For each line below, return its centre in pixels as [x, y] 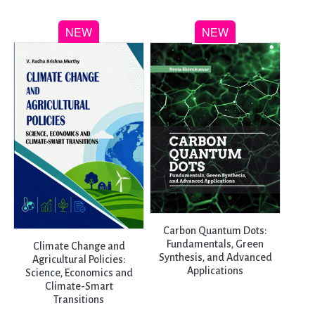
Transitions [79, 299]
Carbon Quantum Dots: [216, 230]
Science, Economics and [79, 272]
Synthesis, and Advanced [215, 257]
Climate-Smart [79, 286]
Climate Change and [79, 246]
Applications [216, 270]
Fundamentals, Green [216, 244]
